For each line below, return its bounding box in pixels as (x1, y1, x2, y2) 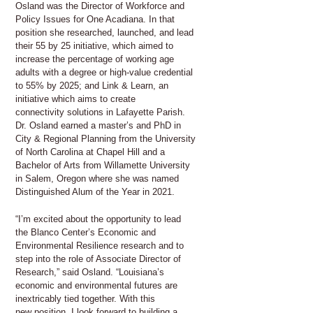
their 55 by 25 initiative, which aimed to (15, 40, 173, 51)
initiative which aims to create (15, 93, 136, 104)
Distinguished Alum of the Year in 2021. (15, 186, 175, 197)
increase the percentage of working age (15, 53, 174, 64)
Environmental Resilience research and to (15, 240, 184, 251)
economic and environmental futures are (15, 279, 177, 291)
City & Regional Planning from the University (15, 133, 196, 144)
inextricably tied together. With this (15, 293, 155, 304)
